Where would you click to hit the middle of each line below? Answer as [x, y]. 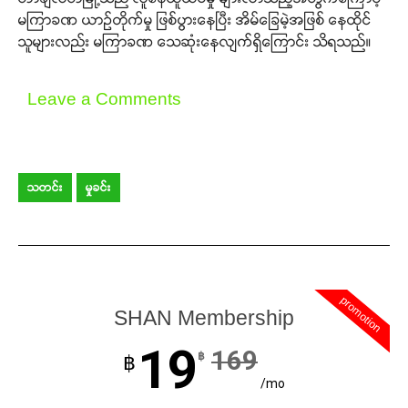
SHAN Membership [204, 318]
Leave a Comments [104, 99]
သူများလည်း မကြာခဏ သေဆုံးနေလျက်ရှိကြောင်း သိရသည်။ [195, 42]
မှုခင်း [98, 188]
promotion [361, 315]
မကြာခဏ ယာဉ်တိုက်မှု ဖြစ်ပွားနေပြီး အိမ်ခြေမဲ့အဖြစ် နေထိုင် [195, 20]
